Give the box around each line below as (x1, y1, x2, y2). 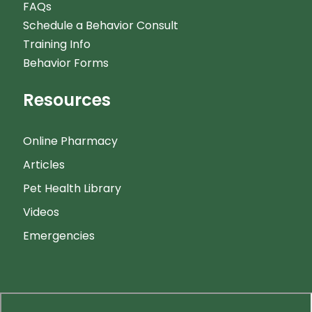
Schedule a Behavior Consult (22, 17, 178, 33)
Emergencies (22, 228, 95, 244)
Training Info (22, 36, 91, 52)
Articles (22, 157, 65, 173)
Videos (22, 204, 59, 220)
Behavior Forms (22, 55, 109, 71)
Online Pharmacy (22, 133, 118, 149)
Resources (22, 88, 111, 111)
